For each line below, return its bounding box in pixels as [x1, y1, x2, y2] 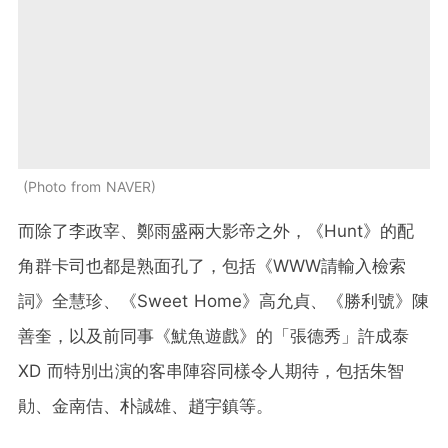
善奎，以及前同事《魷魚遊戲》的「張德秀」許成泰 [18, 325, 409, 346]
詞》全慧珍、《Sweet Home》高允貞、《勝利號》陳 [18, 290, 429, 311]
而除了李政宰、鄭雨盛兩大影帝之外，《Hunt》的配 [18, 220, 414, 241]
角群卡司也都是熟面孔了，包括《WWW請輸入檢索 [18, 255, 406, 276]
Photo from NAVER [28, 177, 151, 195]
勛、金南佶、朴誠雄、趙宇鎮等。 [18, 395, 273, 416]
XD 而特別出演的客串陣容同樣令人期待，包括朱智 [18, 360, 404, 381]
